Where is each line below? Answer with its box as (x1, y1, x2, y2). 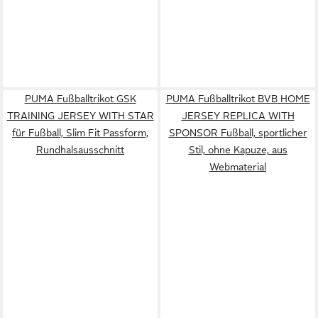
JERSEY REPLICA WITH (181, 109, 295, 121)
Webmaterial (209, 160, 266, 172)
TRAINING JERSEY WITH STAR (6, 109, 154, 121)
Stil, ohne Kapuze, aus (188, 143, 287, 155)
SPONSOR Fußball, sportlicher (168, 126, 307, 138)
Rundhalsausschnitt (36, 143, 124, 155)
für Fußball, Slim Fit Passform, (12, 126, 148, 138)
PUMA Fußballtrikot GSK (24, 92, 136, 104)
